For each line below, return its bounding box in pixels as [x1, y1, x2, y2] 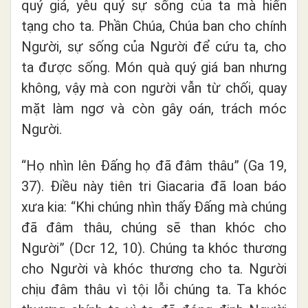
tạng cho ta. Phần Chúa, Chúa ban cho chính [21, 17, 287, 34]
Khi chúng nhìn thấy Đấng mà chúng [75, 198, 287, 215]
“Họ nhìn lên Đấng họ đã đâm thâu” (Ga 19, [21, 157, 287, 174]
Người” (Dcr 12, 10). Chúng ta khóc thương [21, 239, 287, 256]
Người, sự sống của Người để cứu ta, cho [21, 38, 287, 55]
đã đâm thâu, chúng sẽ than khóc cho [21, 219, 287, 236]
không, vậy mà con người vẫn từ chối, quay [21, 79, 287, 96]
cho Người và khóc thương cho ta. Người [21, 260, 287, 277]
